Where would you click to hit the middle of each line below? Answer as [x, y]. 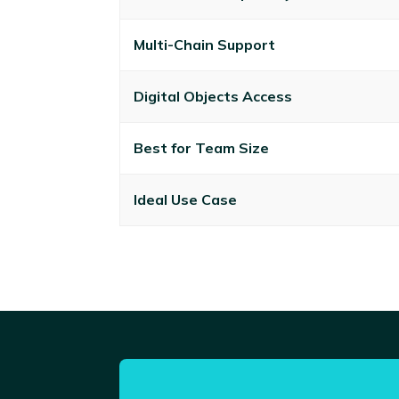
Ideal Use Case [186, 199]
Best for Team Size [202, 147]
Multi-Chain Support [205, 44]
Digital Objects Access [213, 96]
